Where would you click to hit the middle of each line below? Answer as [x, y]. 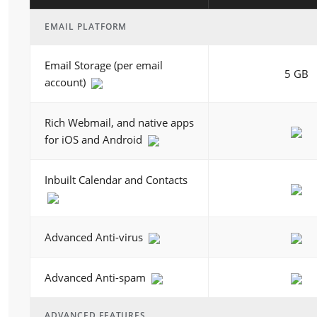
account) [67, 82]
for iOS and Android [95, 139]
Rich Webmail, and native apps [119, 122]
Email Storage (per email [104, 65]
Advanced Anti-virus [95, 237]
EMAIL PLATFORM [86, 27]
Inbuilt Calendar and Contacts [116, 180]
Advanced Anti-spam [97, 277]
